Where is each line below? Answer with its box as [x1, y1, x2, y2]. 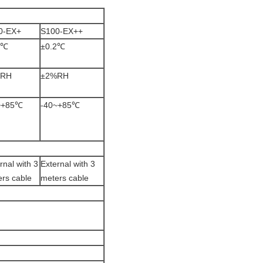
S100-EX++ [41, 26, 83, 36]
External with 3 [41, 159, 95, 168]
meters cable [41, 173, 89, 183]
